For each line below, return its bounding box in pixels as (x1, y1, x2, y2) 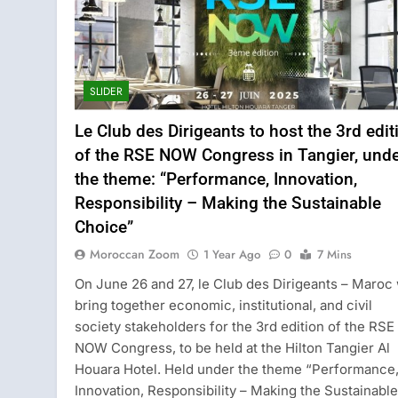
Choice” (75, 216, 133, 237)
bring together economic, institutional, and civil (75, 296, 372, 314)
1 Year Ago (203, 245, 260, 263)
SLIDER (90, 83, 123, 99)
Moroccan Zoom (90, 244, 179, 263)
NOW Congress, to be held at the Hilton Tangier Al (75, 338, 390, 356)
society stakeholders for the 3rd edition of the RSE (75, 317, 394, 335)
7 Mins (317, 245, 352, 263)
